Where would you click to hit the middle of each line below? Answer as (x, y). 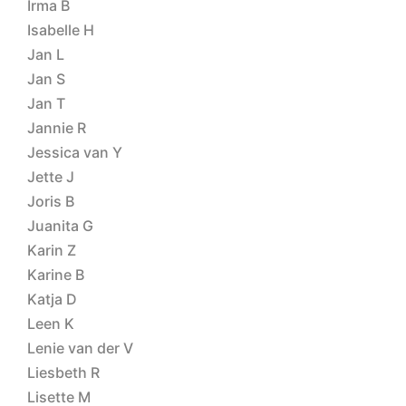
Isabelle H (61, 30)
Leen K (51, 324)
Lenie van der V (80, 348)
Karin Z (52, 250)
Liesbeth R (63, 372)
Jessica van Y (75, 152)
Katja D (52, 299)
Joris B (51, 201)
